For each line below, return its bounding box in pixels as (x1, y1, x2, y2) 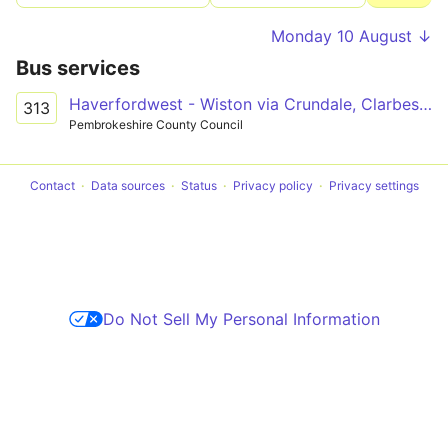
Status (180, 177, 217, 193)
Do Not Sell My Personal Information (102, 308, 380, 329)
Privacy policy (232, 177, 313, 193)
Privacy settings (328, 177, 419, 193)
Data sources (90, 177, 165, 193)
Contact (29, 177, 75, 193)
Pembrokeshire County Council (69, 117, 243, 132)
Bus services (16, 56, 140, 80)
